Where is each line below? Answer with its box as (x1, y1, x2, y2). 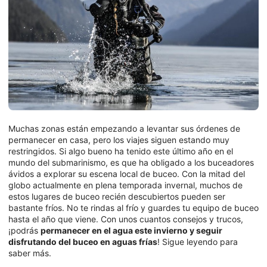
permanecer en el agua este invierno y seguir (41, 225, 222, 235)
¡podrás (8, 225, 41, 235)
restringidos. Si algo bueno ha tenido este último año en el (8, 145, 233, 156)
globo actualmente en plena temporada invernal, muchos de (8, 179, 243, 190)
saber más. (8, 247, 51, 258)
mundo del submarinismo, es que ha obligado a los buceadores (8, 157, 254, 167)
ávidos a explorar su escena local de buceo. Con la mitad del (8, 168, 245, 179)
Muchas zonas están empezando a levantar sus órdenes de (8, 123, 240, 133)
